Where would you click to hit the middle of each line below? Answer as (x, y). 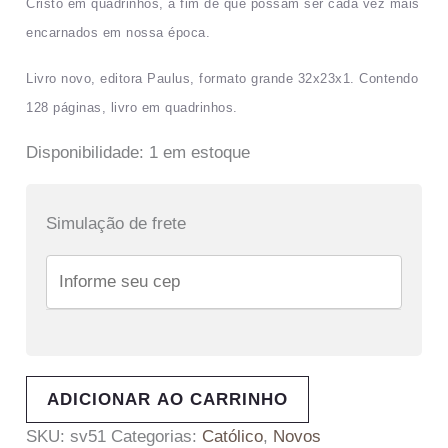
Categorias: (157, 436)
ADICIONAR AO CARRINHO (168, 399)
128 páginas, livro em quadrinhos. (134, 108)
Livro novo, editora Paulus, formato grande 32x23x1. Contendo (222, 79)
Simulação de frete (116, 224)
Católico (233, 436)
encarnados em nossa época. (118, 33)
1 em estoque (200, 153)
